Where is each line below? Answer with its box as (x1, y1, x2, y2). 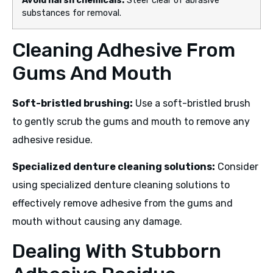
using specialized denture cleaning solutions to (12, 179, 230, 191)
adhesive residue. (12, 133, 93, 146)
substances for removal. (22, 7, 121, 18)
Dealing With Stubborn (12, 239, 221, 263)
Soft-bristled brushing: (12, 97, 133, 109)
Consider (215, 160, 258, 172)
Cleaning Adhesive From (12, 38, 235, 62)
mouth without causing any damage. (12, 215, 182, 227)
